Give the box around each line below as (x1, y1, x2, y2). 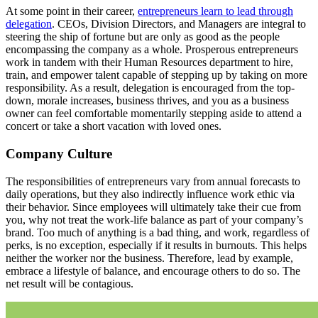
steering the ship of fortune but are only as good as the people (6, 31, 280, 43)
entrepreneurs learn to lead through (138, 5, 293, 18)
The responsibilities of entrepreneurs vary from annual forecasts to (6, 175, 300, 187)
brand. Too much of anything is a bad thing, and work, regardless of (6, 226, 309, 238)
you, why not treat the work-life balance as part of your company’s (6, 213, 303, 226)
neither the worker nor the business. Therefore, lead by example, (6, 251, 293, 264)
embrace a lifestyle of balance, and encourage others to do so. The (6, 264, 300, 277)
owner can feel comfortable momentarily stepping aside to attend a (6, 107, 302, 120)
